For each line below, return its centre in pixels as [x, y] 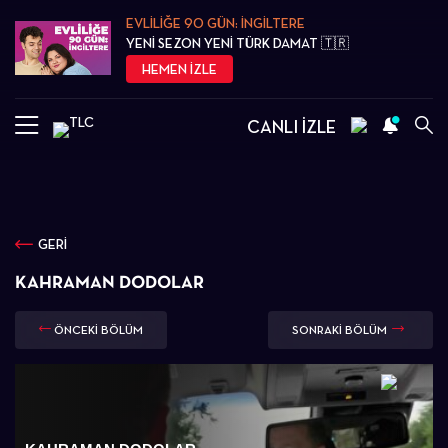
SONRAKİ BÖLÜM [339, 330]
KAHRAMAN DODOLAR [109, 281]
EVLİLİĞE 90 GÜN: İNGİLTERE [216, 23]
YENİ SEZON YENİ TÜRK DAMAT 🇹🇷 [238, 43]
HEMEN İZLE [180, 69]
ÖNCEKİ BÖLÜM [98, 330]
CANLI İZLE [291, 126]
